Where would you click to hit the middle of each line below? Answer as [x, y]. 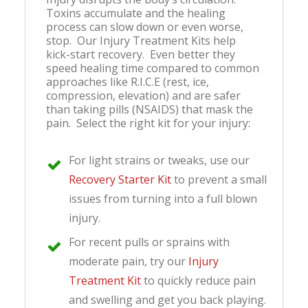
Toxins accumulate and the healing [136, 13]
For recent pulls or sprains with [149, 242]
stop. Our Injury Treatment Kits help [141, 40]
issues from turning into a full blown [163, 198]
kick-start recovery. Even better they [141, 54]
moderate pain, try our [129, 262]
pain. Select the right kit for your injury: [148, 123]
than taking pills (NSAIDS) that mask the [150, 109]
